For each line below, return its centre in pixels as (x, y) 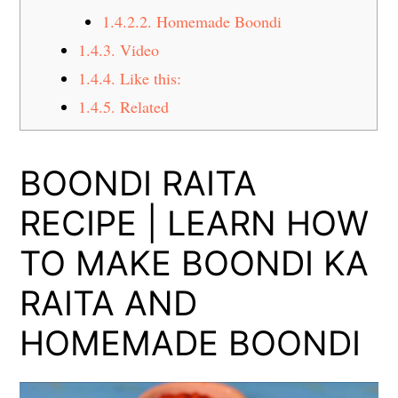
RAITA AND (109, 303)
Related (142, 107)
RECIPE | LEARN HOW (195, 223)
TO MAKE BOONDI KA (195, 263)
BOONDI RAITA (139, 183)
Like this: (148, 79)
